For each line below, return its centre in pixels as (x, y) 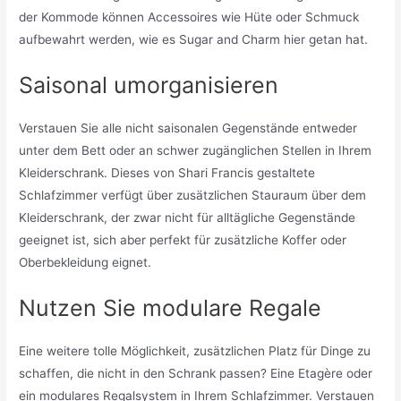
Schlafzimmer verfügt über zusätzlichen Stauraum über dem (193, 196)
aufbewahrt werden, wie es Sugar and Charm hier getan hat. (194, 40)
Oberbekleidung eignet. (85, 263)
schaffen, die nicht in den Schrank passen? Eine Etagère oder (196, 373)
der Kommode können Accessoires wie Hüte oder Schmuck (189, 17)
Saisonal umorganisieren (149, 85)
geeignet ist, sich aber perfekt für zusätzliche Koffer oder (183, 240)
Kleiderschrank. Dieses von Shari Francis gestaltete (167, 173)
